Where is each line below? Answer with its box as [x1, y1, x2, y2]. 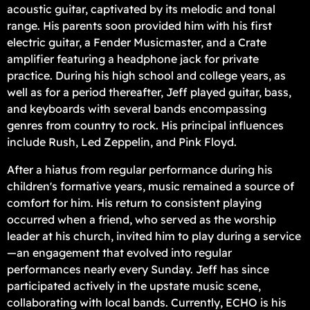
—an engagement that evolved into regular [7, 245, 232, 259]
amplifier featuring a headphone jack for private [7, 51, 259, 66]
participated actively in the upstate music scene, [7, 278, 261, 293]
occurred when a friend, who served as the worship [7, 212, 276, 226]
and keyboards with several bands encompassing [7, 101, 266, 116]
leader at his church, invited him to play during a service [7, 228, 301, 243]
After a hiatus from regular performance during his [7, 162, 273, 176]
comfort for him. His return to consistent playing [7, 195, 262, 210]
